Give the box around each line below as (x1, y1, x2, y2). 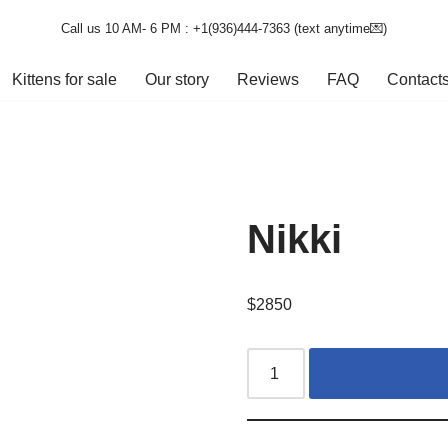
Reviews (236, 71, 299, 88)
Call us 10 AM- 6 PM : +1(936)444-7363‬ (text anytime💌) (61, 21, 387, 36)
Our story (144, 71, 209, 88)
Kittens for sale (11, 71, 117, 88)
